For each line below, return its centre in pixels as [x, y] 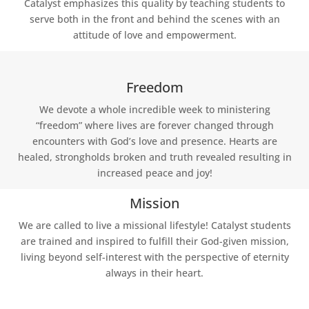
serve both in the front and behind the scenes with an [154, 19]
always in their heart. [154, 273]
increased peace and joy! [154, 173]
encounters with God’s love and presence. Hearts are [154, 141]
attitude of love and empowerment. [154, 35]
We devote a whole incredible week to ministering [154, 109]
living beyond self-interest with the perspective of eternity [154, 257]
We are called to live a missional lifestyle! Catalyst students [154, 225]
